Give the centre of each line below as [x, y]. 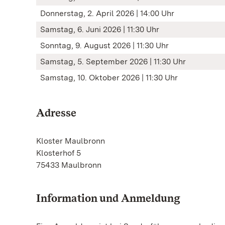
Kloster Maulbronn [71, 141]
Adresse [56, 113]
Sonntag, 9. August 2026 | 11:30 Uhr [104, 45]
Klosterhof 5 [59, 153]
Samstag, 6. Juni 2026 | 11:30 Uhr [100, 29]
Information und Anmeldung [108, 198]
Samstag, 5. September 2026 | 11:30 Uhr [113, 62]
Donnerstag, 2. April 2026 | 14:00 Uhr [107, 13]
